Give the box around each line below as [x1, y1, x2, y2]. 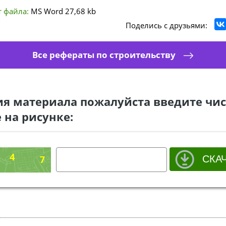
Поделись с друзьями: [126, 20, 207, 30]
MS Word [31, 6, 63, 16]
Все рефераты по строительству [32, 49, 176, 61]
